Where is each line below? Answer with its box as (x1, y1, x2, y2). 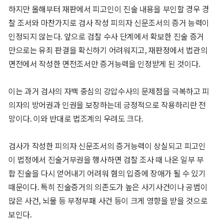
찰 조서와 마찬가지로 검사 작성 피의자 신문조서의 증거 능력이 (8, 17, 210, 29)
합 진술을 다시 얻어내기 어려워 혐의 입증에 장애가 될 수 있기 (8, 167, 206, 179)
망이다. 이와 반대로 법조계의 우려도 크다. (8, 112, 143, 125)
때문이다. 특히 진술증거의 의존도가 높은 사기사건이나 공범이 (8, 181, 208, 193)
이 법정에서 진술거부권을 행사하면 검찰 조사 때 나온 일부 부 (8, 153, 204, 166)
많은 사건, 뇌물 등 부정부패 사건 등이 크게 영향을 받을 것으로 (8, 195, 208, 207)
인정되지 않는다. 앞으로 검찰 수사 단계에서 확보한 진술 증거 (8, 30, 204, 43)
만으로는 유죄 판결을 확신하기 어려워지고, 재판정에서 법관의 (8, 44, 208, 56)
